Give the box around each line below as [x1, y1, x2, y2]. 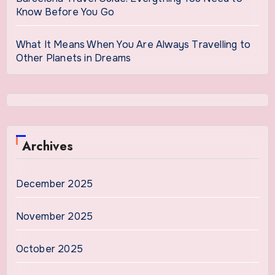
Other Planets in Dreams [15, 51, 131, 64]
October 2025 [15, 242, 83, 255]
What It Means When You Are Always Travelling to [15, 37, 250, 51]
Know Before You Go [15, 5, 115, 18]
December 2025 [15, 177, 93, 190]
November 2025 [15, 209, 93, 223]
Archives [21, 137, 73, 155]
